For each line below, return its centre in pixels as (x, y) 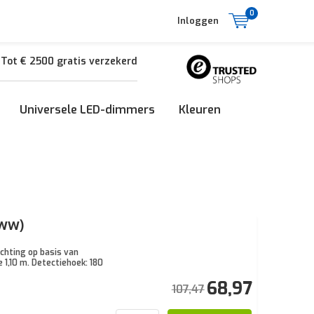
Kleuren (200, 110)
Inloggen (198, 21)
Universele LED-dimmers (87, 110)
